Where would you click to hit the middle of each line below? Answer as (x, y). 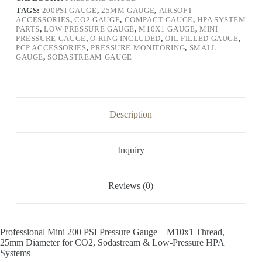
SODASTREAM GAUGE (90, 57)
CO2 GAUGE (97, 19)
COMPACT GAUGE (158, 19)
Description (131, 115)
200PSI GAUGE (69, 10)
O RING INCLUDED (126, 38)
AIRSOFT (176, 10)
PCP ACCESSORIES (51, 47)
